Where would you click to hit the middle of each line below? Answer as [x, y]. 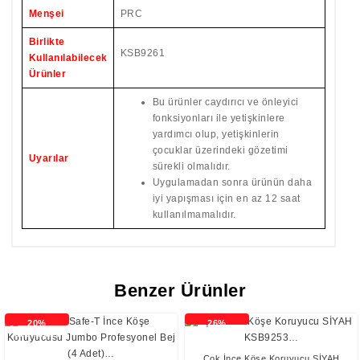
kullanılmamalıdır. [194, 215]
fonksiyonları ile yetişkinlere [219, 118]
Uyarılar [49, 158]
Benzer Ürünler [180, 290]
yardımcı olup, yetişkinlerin [216, 134]
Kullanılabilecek [68, 58]
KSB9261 [142, 53]
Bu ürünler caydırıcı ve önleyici [225, 102]
